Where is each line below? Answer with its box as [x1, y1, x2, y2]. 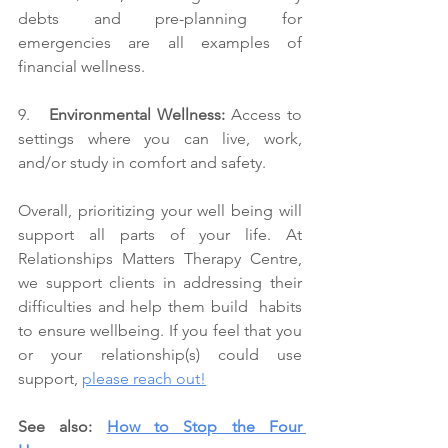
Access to [224, 105, 303, 125]
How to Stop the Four [106, 417, 303, 437]
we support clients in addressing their [18, 273, 302, 293]
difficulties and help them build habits [18, 297, 302, 317]
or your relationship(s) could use [18, 345, 302, 365]
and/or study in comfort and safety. [18, 153, 266, 173]
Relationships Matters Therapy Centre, [18, 249, 302, 269]
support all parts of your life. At [18, 225, 302, 245]
